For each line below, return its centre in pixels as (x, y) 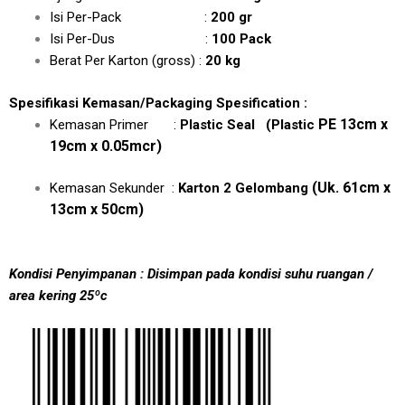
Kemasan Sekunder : (114, 188)
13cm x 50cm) (97, 209)
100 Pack (241, 39)
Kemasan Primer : (115, 124)
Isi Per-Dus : (131, 39)
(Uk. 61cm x (349, 188)
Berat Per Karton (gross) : (126, 61)
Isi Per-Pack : (130, 17)
